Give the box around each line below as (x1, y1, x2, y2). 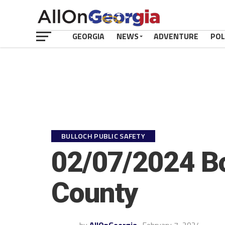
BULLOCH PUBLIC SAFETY (61, 131, 146, 142)
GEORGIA (72, 30, 104, 42)
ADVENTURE (154, 30, 198, 42)
